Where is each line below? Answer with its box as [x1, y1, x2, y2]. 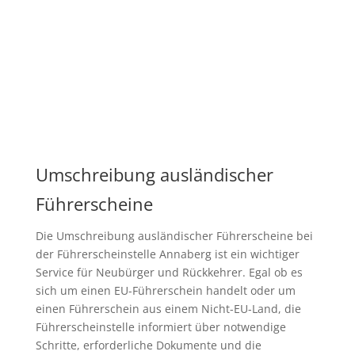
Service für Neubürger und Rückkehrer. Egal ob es [35, 264, 303, 280]
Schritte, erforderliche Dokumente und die [35, 337, 261, 353]
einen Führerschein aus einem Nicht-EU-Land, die [35, 300, 301, 316]
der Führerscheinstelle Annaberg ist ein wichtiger [35, 246, 300, 261]
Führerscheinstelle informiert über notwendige [35, 319, 286, 334]
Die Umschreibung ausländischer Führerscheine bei [35, 227, 313, 243]
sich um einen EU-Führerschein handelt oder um [35, 282, 296, 298]
